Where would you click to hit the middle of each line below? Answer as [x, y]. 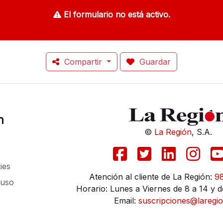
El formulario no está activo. [117, 15]
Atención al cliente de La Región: [152, 176]
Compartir [83, 62]
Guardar [154, 62]
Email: [126, 200]
